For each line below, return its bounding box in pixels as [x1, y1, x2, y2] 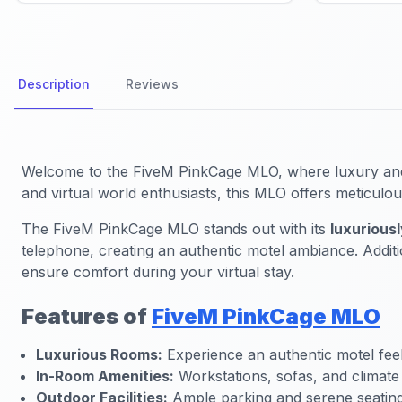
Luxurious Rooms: [36, 345, 162, 363]
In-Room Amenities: [36, 366, 174, 385]
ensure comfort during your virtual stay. [22, 263, 294, 281]
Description [18, 76, 90, 92]
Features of [22, 302, 152, 329]
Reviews [126, 76, 179, 92]
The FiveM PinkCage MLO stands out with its [22, 220, 330, 238]
